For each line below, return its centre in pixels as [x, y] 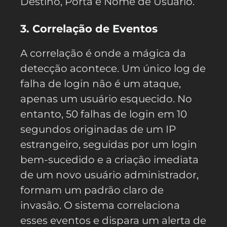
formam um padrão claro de [92, 190]
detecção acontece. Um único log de [113, 68]
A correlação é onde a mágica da [103, 53]
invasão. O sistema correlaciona [100, 205]
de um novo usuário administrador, [109, 175]
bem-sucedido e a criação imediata [109, 159]
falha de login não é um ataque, [101, 83]
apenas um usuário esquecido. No [106, 99]
